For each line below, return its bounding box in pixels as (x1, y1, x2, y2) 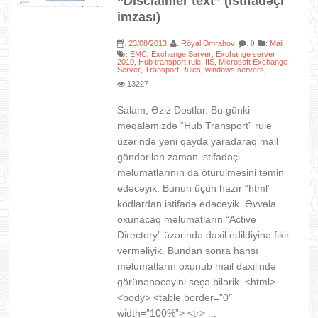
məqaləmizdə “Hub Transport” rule (117, 120, 273, 131)
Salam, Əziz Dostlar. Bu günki (117, 104, 251, 116)
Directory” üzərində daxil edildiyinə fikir (117, 229, 290, 241)
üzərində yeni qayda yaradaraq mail (117, 136, 279, 147)
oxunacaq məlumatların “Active (117, 214, 257, 225)
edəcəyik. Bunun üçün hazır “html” (117, 182, 272, 194)
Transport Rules (145, 65, 202, 74)
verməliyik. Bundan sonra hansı (117, 245, 259, 256)
